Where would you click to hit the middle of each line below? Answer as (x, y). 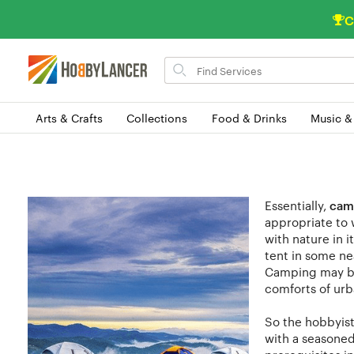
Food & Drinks (249, 117)
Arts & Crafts (69, 117)
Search (182, 63)
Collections (157, 117)
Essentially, (297, 205)
